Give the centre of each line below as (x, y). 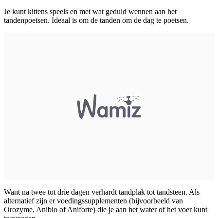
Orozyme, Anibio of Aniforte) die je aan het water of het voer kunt (106, 210)
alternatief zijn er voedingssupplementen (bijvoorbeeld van (93, 201)
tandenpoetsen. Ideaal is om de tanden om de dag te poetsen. (96, 20)
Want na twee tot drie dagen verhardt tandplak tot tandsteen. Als (102, 192)
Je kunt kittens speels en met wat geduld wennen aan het (90, 12)
